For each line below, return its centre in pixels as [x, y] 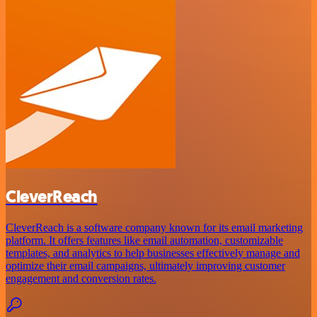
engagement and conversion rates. [81, 279]
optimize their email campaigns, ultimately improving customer [145, 266]
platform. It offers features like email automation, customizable [144, 241]
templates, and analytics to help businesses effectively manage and [153, 253]
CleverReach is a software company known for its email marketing [154, 228]
